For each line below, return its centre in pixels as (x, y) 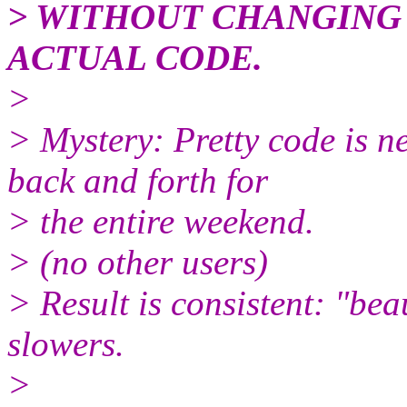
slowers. (66, 343)
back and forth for (138, 180)
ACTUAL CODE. (135, 57)
